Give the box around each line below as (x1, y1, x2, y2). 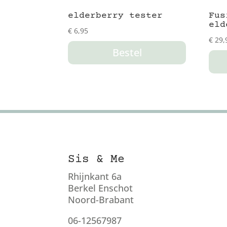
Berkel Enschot (68, 181, 133, 194)
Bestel (112, 46, 142, 60)
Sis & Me (68, 153, 125, 166)
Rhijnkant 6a (68, 170, 122, 182)
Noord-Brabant (68, 193, 134, 206)
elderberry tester (68, 11, 163, 21)
